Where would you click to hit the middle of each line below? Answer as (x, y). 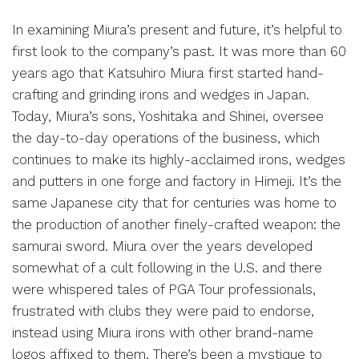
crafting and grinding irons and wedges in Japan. (161, 94)
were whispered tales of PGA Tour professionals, (164, 289)
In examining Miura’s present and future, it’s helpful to (177, 29)
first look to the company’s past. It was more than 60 (179, 51)
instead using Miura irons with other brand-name (163, 332)
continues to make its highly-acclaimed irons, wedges (179, 159)
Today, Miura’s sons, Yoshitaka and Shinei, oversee (168, 116)
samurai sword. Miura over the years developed (162, 246)
